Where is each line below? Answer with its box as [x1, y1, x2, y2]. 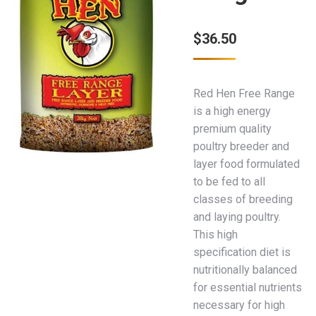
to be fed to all [193, 175, 265, 188]
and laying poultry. [193, 210, 281, 224]
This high [193, 228, 238, 241]
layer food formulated [193, 157, 300, 171]
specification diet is [193, 245, 291, 259]
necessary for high [193, 298, 285, 312]
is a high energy [193, 104, 271, 118]
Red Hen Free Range [193, 87, 295, 100]
